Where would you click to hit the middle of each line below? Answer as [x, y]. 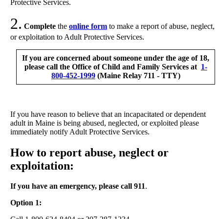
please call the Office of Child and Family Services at [112, 67]
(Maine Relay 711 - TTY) [138, 76]
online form [88, 26]
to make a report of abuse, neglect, [161, 26]
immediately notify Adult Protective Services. [80, 131]
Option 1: [26, 203]
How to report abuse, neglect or [89, 152]
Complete [40, 26]
